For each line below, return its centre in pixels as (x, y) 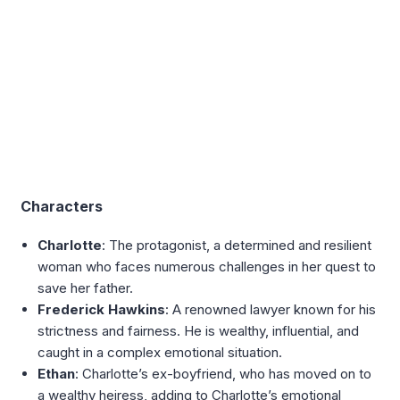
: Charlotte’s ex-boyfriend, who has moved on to (224, 374)
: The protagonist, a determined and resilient (237, 246)
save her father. (86, 288)
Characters (62, 207)
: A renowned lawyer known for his (271, 310)
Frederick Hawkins (102, 310)
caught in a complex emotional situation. (160, 353)
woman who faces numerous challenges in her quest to (207, 267)
